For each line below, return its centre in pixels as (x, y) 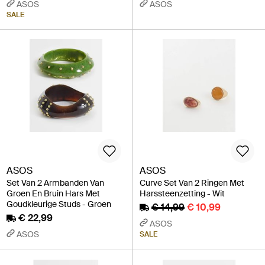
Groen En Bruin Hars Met (53, 193)
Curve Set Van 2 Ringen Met (192, 182)
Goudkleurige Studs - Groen (59, 204)
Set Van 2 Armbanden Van (55, 182)
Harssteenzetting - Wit (182, 193)
